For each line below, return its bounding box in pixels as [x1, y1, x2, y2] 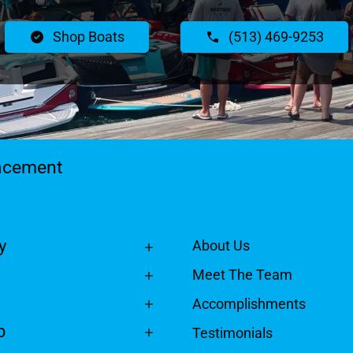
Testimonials [192, 325, 273, 342]
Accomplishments [192, 295, 306, 313]
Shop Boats [53, 28, 124, 45]
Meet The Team [192, 266, 292, 284]
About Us [192, 237, 250, 255]
